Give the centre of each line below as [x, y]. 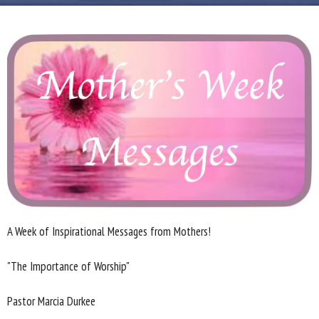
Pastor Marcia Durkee [51, 302]
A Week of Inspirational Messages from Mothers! [109, 232]
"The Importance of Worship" [68, 267]
